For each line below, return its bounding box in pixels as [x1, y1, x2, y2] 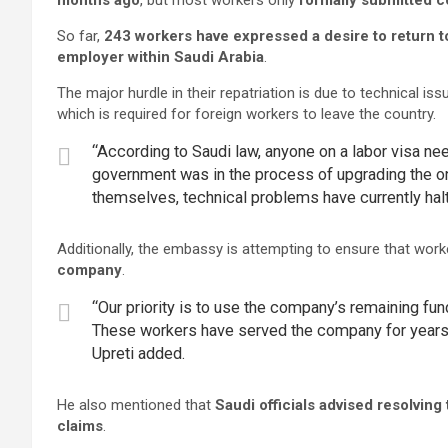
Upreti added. [92, 344, 185, 363]
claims [57, 417, 103, 435]
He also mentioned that [57, 396, 215, 414]
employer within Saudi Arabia [57, 48, 264, 66]
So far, [57, 27, 104, 45]
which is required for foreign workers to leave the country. [57, 105, 436, 123]
